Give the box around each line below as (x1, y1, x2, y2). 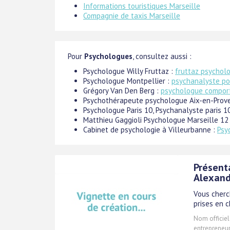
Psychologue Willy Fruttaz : (83, 66, 175, 76)
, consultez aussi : (132, 51, 191, 61)
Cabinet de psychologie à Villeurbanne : (83, 124, 217, 135)
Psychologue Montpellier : (83, 75, 171, 86)
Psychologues (84, 51, 132, 61)
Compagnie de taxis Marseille (83, 10, 180, 21)
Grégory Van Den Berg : (83, 85, 161, 95)
